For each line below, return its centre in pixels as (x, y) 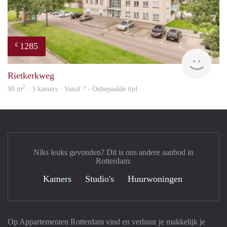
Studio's (99, 179)
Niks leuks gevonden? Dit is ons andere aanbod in (113, 153)
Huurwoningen (155, 179)
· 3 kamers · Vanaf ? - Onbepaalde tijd (81, 89)
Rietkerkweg (31, 76)
